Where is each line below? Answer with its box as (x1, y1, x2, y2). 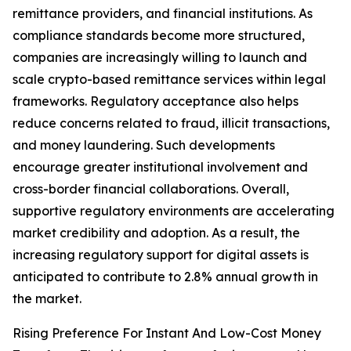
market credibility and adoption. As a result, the (13, 225, 300, 241)
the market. (13, 291, 81, 307)
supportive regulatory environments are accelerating (13, 203, 335, 219)
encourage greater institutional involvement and (13, 159, 308, 175)
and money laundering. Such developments (13, 137, 275, 154)
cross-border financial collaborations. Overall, (13, 181, 289, 197)
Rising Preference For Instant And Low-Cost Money (13, 325, 321, 342)
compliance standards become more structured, (13, 27, 305, 44)
